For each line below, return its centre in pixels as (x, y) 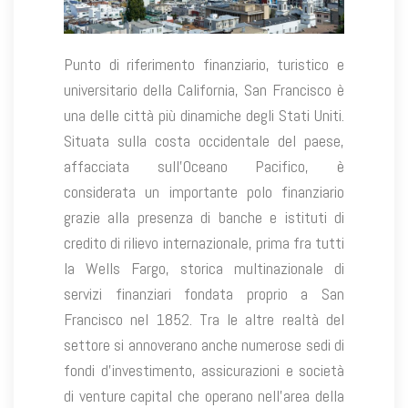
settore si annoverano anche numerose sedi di (204, 345)
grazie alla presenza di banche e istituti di (204, 218)
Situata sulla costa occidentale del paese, (204, 141)
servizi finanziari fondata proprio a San (204, 294)
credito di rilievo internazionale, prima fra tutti (204, 243)
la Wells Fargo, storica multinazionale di (204, 269)
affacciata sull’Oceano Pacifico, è (204, 167)
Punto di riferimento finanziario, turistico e (204, 65)
